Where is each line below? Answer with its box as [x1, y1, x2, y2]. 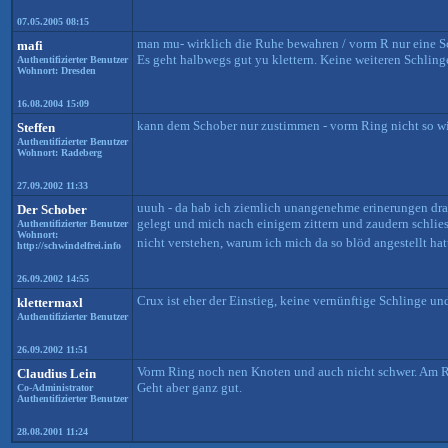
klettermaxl [17, 295, 83, 310]
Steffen [17, 120, 55, 135]
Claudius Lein [17, 366, 96, 381]
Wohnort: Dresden [17, 65, 96, 76]
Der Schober [17, 202, 87, 217]
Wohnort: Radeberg [17, 147, 102, 158]
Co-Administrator [17, 382, 93, 393]
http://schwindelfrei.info [17, 240, 121, 251]
